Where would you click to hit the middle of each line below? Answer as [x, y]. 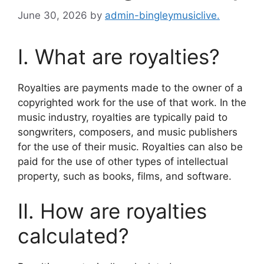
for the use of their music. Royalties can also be [130, 146]
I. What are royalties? [119, 56]
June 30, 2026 [52, 15]
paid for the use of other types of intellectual [123, 161]
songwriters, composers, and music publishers [128, 132]
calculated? [73, 236]
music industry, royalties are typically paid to [123, 117]
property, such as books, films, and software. [125, 176]
